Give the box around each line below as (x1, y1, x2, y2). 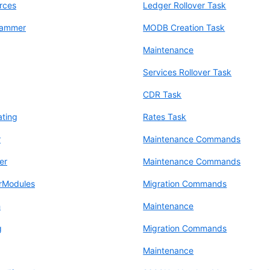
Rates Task (143, 111, 187, 122)
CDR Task (143, 89, 182, 99)
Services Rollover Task (143, 66, 232, 77)
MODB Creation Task (143, 22, 225, 33)
